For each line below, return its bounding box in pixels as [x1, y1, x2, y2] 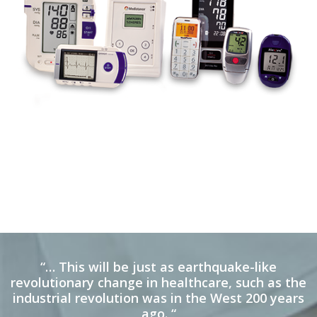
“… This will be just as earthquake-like [40, 258, 277, 275]
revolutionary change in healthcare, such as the [11, 273, 306, 291]
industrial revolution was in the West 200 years [13, 289, 304, 306]
